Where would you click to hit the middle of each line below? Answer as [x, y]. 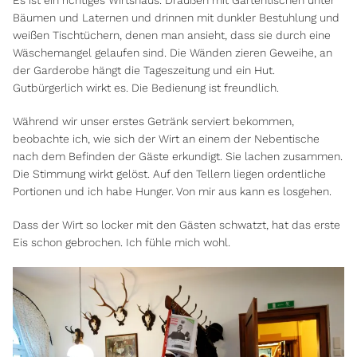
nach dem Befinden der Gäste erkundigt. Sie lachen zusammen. [178, 157]
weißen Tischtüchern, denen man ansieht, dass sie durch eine [172, 35]
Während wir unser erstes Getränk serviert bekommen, [154, 122]
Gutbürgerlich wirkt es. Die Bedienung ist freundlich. [146, 88]
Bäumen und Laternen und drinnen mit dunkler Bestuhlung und [177, 18]
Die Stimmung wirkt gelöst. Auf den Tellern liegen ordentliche [170, 174]
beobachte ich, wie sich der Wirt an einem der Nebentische [167, 139]
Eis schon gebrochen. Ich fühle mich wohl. [122, 243]
